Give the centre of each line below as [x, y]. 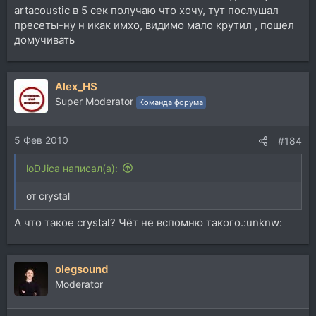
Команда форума [171, 102]
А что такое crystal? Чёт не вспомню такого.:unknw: [148, 223]
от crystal [48, 195]
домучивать [44, 40]
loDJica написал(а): [72, 168]
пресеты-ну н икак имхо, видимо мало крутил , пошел [154, 25]
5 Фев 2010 [41, 140]
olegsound [81, 269]
